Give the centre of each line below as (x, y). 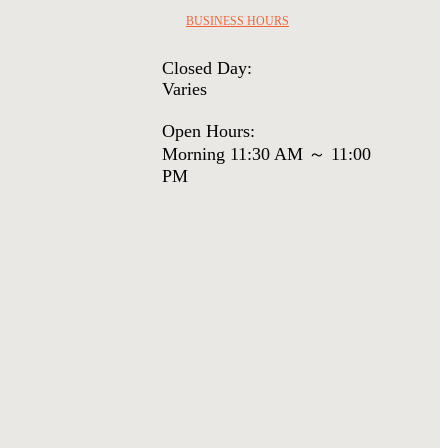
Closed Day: (207, 67)
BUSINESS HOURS (237, 22)
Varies (184, 88)
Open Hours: (208, 130)
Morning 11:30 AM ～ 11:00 (266, 153)
